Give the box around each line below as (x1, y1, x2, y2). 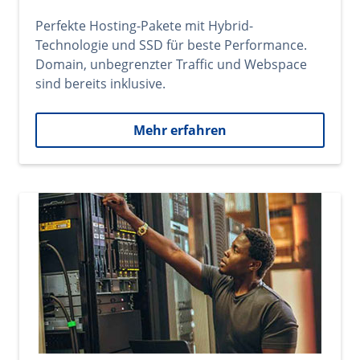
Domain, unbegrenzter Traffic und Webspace (35, 55, 307, 73)
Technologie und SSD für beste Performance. (35, 36, 307, 54)
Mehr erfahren (133, 121, 227, 139)
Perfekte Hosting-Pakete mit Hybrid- (35, 17, 253, 35)
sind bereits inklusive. (35, 75, 166, 92)
